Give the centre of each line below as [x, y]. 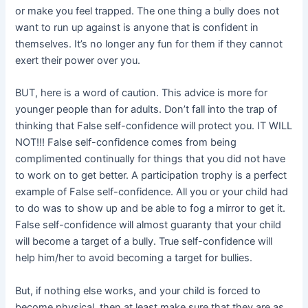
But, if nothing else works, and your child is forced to [138, 290]
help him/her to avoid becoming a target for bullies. [134, 258]
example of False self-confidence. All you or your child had [152, 192]
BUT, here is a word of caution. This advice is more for [142, 93]
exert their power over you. [78, 61]
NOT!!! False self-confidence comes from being [126, 143]
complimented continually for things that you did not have [151, 159]
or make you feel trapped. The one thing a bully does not [147, 11]
